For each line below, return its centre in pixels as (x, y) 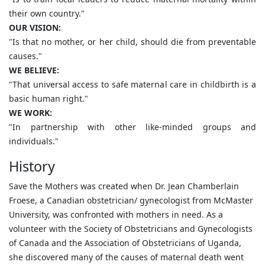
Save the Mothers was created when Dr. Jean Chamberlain (124, 186)
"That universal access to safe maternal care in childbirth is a (132, 84)
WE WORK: (30, 113)
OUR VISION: (35, 28)
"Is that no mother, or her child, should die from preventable (132, 42)
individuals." (35, 141)
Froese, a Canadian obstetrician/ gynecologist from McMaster (131, 200)
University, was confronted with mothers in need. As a (116, 214)
